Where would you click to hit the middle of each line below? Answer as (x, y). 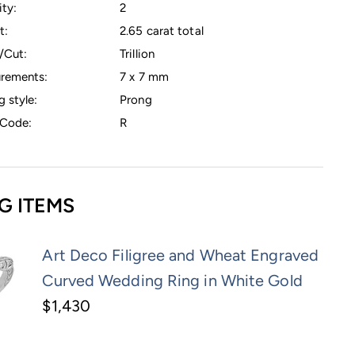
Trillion (137, 53)
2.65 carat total (162, 31)
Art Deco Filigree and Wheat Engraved (181, 256)
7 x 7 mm (144, 76)
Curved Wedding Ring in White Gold (172, 281)
